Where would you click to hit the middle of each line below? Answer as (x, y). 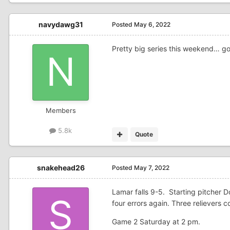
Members (61, 110)
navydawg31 (61, 24)
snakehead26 (61, 167)
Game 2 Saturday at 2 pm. (156, 221)
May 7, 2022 (152, 167)
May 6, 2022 (152, 24)
